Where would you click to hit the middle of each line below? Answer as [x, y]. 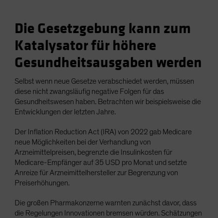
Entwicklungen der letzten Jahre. [65, 112]
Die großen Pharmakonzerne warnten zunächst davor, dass [106, 203]
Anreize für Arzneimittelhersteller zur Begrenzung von [96, 173]
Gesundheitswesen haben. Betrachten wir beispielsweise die [108, 102]
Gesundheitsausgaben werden [108, 63]
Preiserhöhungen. [42, 183]
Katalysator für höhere [85, 46]
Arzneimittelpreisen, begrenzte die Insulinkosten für [93, 153]
